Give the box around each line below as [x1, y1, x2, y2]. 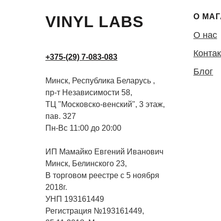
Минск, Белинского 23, [45, 159, 127, 168]
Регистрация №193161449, [45, 206, 144, 215]
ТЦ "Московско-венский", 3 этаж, [45, 100, 165, 109]
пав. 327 [45, 111, 76, 120]
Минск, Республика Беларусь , [45, 76, 155, 85]
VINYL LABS [45, 12, 144, 31]
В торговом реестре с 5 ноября [45, 171, 159, 180]
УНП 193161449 [45, 194, 104, 203]
